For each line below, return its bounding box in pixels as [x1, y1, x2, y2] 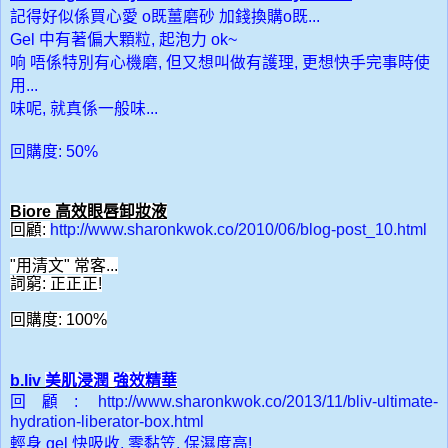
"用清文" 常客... [10, 257, 118, 275]
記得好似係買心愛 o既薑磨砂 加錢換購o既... [10, 8, 320, 26]
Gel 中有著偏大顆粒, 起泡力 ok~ [10, 31, 237, 49]
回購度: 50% [10, 143, 102, 161]
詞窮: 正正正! [10, 275, 102, 293]
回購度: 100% [10, 311, 107, 329]
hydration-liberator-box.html [10, 413, 204, 431]
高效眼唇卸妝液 [55, 203, 167, 221]
